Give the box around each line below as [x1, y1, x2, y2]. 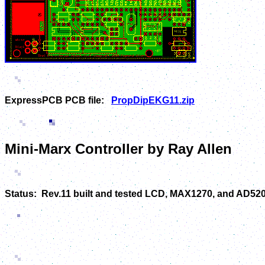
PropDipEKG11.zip [111, 95, 195, 105]
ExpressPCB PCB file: [5, 95, 111, 105]
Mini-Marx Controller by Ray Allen [5, 141, 232, 157]
